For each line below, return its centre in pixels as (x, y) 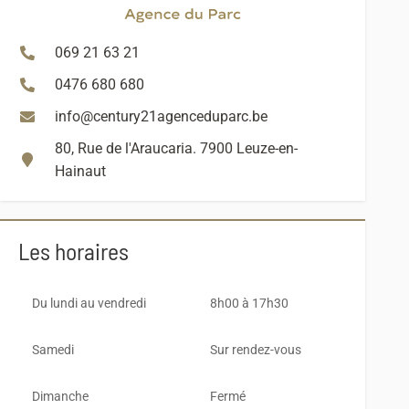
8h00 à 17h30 (251, 304)
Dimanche (60, 397)
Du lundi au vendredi (89, 304)
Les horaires (73, 251)
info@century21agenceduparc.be (161, 116)
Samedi (53, 350)
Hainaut (80, 171)
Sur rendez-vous (256, 350)
